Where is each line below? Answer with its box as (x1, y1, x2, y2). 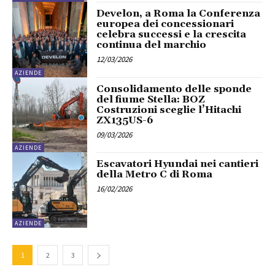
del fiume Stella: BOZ (96, 93, 206, 106)
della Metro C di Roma (96, 168, 213, 181)
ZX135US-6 (96, 114, 154, 126)
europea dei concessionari (96, 18, 234, 31)
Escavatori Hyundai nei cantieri (96, 158, 259, 171)
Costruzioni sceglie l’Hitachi (96, 103, 242, 116)
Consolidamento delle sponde (96, 82, 252, 95)
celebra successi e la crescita (96, 28, 247, 41)
